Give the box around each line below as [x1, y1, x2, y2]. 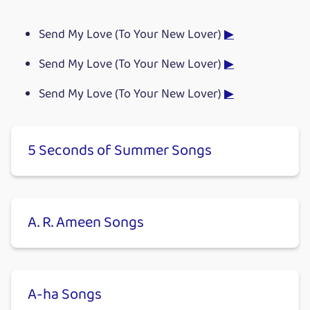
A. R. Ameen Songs [28, 211, 144, 235]
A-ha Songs [28, 283, 102, 307]
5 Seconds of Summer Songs [28, 139, 212, 163]
